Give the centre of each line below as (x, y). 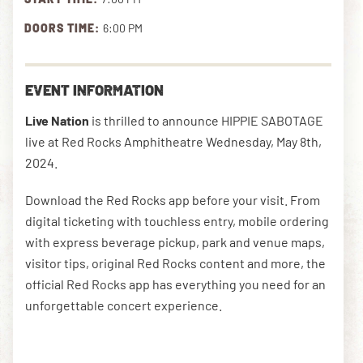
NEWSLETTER (93, 117)
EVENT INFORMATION (94, 90)
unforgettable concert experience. (124, 305)
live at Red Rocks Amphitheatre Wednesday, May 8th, (173, 141)
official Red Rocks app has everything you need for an (175, 284)
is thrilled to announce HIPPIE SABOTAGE (207, 120)
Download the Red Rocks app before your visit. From (173, 199)
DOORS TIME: (64, 28)
